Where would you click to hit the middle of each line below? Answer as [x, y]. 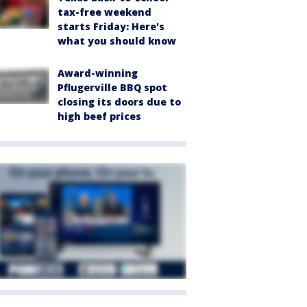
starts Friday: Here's [111, 26]
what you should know [117, 40]
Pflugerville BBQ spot [112, 87]
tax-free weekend [105, 12]
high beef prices [99, 116]
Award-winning [98, 73]
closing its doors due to [119, 101]
